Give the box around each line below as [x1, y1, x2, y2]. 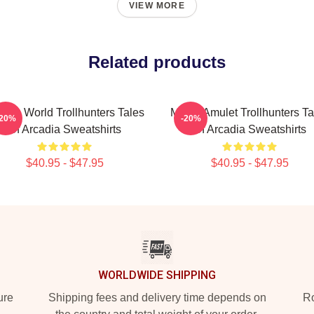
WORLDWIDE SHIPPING [98, 268, 216, 282]
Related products [88, 53, 226, 71]
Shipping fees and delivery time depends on [48, 292, 266, 303]
